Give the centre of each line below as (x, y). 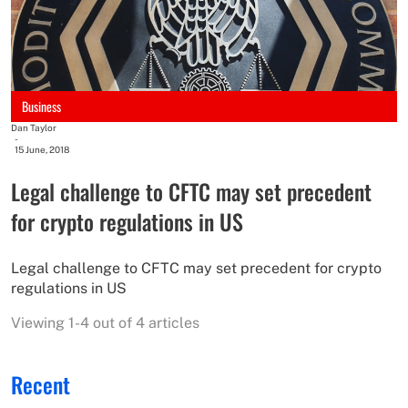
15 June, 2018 (42, 149)
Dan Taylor (34, 127)
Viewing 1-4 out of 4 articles (105, 322)
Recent (41, 384)
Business (41, 107)
